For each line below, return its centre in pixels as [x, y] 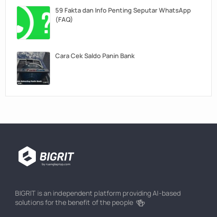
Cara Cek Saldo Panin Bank [95, 56]
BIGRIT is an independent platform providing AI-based [98, 193]
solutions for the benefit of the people [74, 202]
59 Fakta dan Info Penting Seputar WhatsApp [123, 10]
